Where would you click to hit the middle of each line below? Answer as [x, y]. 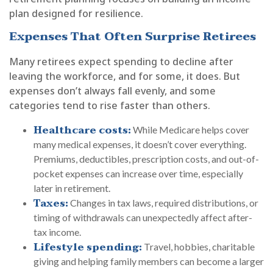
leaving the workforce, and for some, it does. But [125, 76]
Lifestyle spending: [88, 248]
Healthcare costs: [82, 131]
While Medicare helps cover [190, 130]
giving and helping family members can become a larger [149, 261]
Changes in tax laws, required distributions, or [163, 203]
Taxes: [51, 204]
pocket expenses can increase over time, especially [138, 174]
